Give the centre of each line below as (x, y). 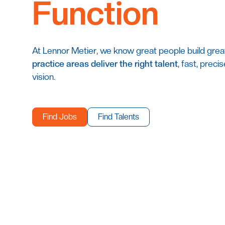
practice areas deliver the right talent (105, 64)
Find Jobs (60, 117)
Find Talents (119, 117)
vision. (44, 77)
